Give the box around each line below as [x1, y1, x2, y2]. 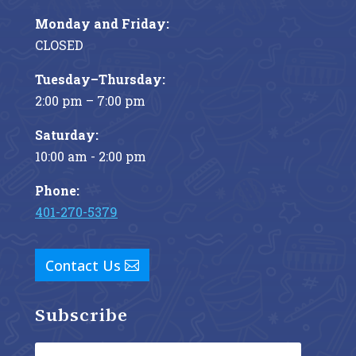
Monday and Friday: [35, 15, 169, 33]
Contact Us [44, 255, 121, 275]
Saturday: [35, 126, 99, 144]
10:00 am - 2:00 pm [35, 148, 146, 165]
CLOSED [35, 37, 83, 54]
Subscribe [35, 302, 128, 327]
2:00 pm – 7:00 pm [35, 92, 145, 110]
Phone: [35, 182, 79, 199]
